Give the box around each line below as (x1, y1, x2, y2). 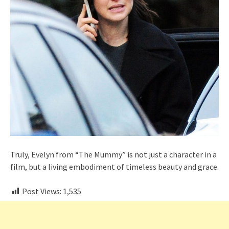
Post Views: (22, 186, 61, 196)
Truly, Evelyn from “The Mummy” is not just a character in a (10, 149, 217, 159)
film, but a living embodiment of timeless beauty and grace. (10, 161, 219, 172)
